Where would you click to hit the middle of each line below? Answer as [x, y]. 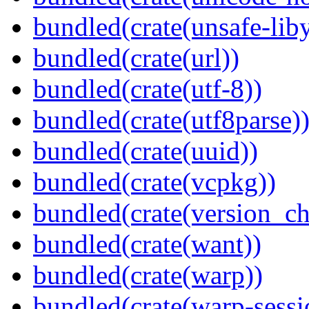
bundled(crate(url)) [136, 58]
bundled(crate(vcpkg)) [154, 182]
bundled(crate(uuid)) [146, 151]
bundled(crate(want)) [147, 244]
